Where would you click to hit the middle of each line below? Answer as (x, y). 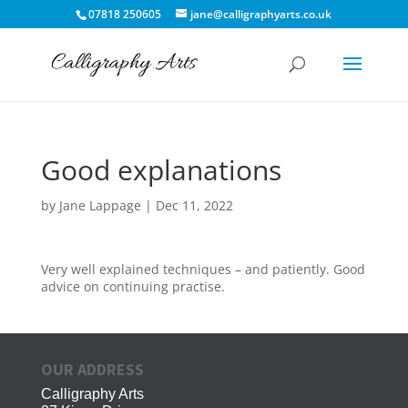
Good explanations (161, 170)
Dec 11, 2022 (194, 205)
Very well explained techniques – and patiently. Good (203, 269)
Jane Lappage (100, 205)
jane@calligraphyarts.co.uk (261, 14)
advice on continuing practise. (133, 286)
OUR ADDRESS (92, 369)
